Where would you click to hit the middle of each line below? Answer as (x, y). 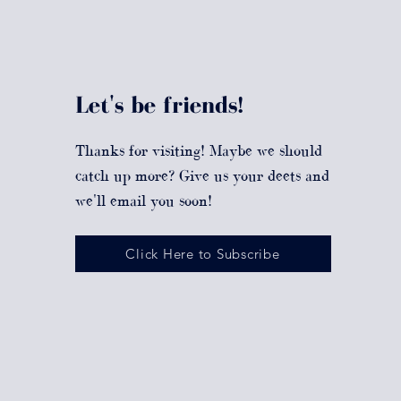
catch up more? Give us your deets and (202, 175)
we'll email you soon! (145, 200)
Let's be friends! (159, 104)
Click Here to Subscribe (203, 253)
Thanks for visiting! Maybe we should (198, 150)
